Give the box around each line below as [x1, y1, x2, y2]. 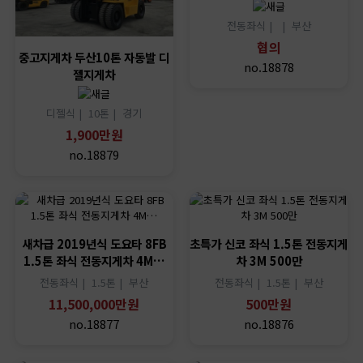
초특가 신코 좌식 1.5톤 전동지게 [190, 235, 348, 253]
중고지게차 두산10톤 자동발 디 [19, 49, 170, 66]
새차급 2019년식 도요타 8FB [21, 235, 167, 253]
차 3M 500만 [235, 252, 302, 270]
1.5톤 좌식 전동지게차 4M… [23, 252, 165, 270]
